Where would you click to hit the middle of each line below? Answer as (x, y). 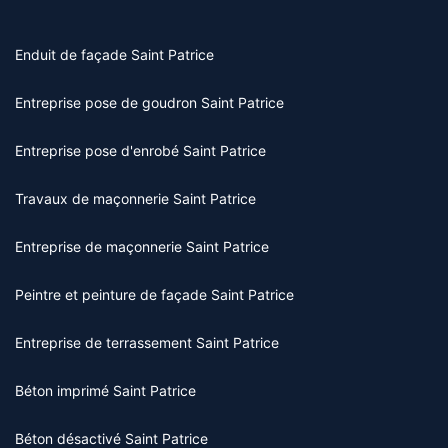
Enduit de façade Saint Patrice (114, 54)
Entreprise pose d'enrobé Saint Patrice (140, 150)
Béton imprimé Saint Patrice (105, 390)
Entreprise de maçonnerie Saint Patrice (142, 246)
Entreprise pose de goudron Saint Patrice (149, 102)
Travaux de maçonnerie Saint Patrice (135, 198)
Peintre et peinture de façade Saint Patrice (154, 294)
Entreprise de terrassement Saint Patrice (147, 342)
